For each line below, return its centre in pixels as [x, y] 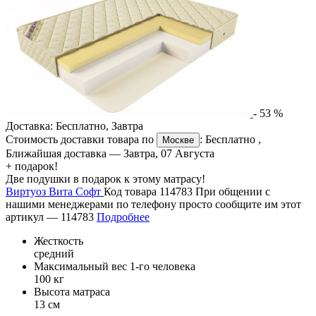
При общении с [233, 192]
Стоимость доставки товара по [81, 140]
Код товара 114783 [150, 192]
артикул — [33, 217]
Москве [178, 140]
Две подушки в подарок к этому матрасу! [105, 179]
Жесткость [59, 241]
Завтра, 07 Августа [169, 154]
